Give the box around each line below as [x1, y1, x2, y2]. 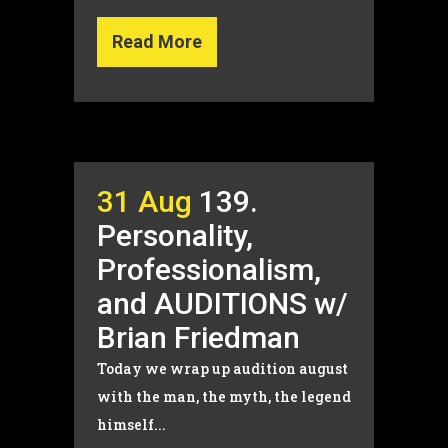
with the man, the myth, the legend [97, 387, 351, 406]
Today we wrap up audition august [97, 359, 348, 378]
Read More [112, 31, 202, 52]
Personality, [97, 218, 253, 253]
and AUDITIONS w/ [97, 286, 348, 321]
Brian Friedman [97, 320, 300, 355]
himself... [97, 415, 166, 434]
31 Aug [97, 184, 192, 219]
